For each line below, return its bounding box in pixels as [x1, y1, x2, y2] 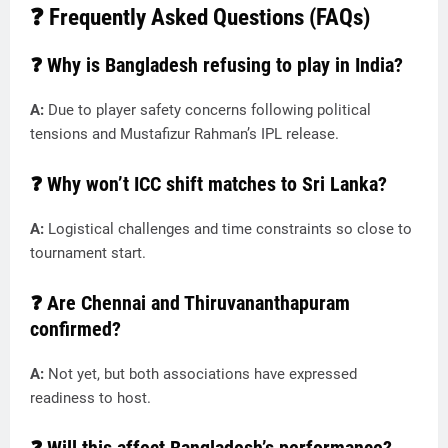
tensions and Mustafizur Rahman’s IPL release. [30, 125, 339, 143]
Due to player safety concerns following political [48, 101, 371, 119]
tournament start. [30, 244, 146, 262]
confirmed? [30, 317, 121, 341]
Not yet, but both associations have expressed [48, 365, 357, 383]
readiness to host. [30, 389, 151, 407]
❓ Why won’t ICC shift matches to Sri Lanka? [30, 172, 387, 196]
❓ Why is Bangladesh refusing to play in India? [30, 53, 403, 77]
